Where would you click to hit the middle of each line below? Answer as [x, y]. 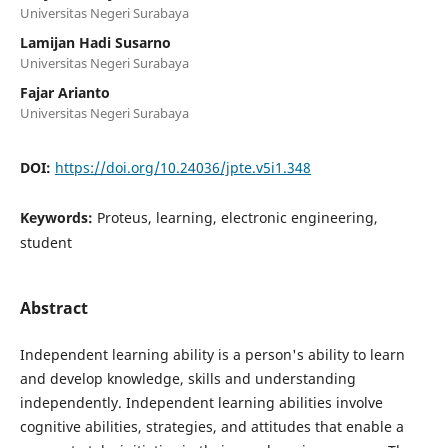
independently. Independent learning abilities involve [201, 402]
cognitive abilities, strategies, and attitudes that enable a [211, 426]
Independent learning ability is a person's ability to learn [212, 354]
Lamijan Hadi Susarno [95, 42]
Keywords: [58, 217]
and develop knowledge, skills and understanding [187, 378]
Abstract [53, 307]
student [45, 242]
